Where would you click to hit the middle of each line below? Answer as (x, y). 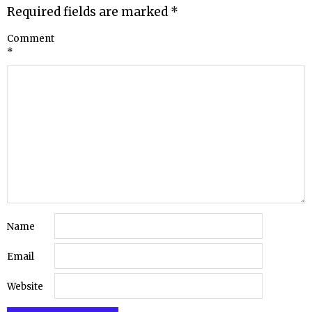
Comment (31, 39)
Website (25, 286)
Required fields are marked (89, 11)
